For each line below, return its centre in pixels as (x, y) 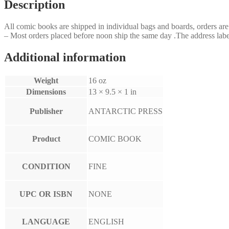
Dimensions (46, 91)
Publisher (46, 111)
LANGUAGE (46, 221)
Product (46, 139)
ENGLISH (106, 221)
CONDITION (46, 166)
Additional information (65, 57)
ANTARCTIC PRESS (125, 111)
